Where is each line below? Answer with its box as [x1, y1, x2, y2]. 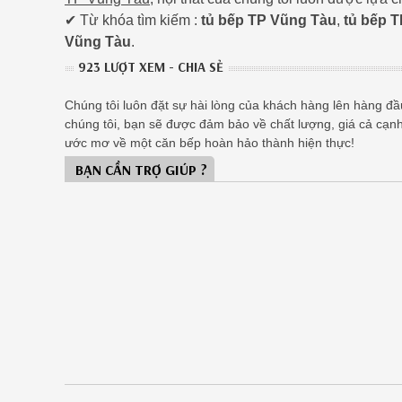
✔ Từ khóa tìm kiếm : [65, 13, 201, 29]
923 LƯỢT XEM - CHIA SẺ [78, 58, 223, 76]
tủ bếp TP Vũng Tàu [201, 13, 336, 29]
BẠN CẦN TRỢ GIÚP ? [75, 161, 207, 179]
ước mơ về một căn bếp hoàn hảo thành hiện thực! [65, 135, 354, 151]
